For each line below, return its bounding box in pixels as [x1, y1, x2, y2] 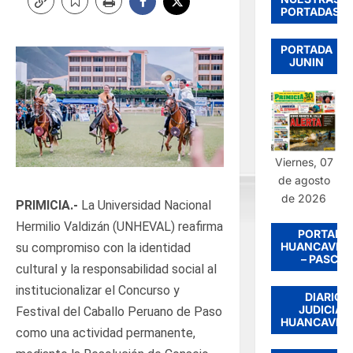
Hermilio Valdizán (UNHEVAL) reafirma [16, 218, 223, 234]
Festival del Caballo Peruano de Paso [16, 303, 222, 319]
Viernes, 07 [274, 154, 333, 169]
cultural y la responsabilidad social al [16, 261, 217, 277]
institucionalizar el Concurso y [16, 282, 180, 298]
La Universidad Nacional [78, 197, 211, 213]
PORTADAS [281, 4, 340, 18]
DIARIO [305, 289, 344, 303]
